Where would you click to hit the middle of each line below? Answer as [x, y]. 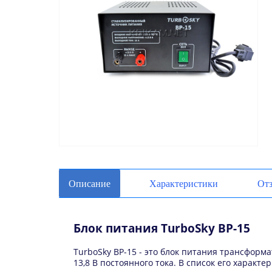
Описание [90, 183]
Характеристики [184, 183]
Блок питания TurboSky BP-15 [162, 228]
